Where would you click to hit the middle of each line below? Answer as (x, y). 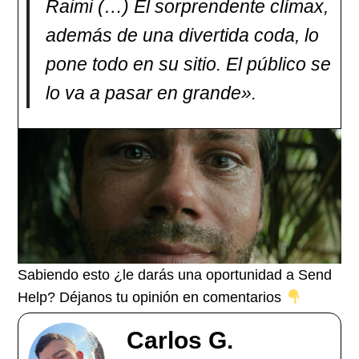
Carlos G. (180, 341)
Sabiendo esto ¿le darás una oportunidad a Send (175, 275)
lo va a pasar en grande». (151, 93)
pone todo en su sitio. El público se (189, 64)
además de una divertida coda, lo (183, 35)
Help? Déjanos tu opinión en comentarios (152, 298)
